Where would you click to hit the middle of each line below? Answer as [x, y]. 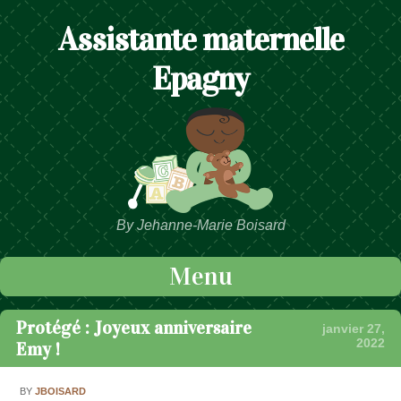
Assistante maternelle [200, 40]
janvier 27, [354, 329]
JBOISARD [61, 391]
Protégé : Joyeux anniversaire [134, 328]
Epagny [200, 79]
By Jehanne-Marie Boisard [200, 226]
